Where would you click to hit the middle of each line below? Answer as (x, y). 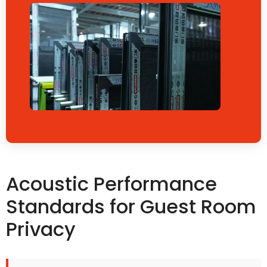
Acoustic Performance (111, 184)
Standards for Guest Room (131, 207)
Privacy (41, 229)
